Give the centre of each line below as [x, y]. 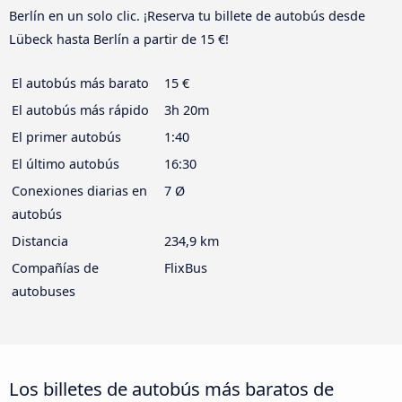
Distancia [40, 241]
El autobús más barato [80, 83]
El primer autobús [66, 137]
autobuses [44, 292]
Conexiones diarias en [79, 191]
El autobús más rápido [80, 110]
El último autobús [66, 164]
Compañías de [55, 268]
